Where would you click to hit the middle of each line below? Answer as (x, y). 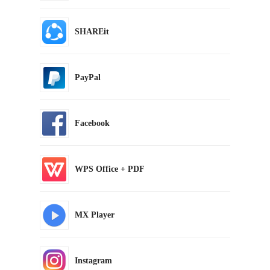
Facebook (92, 123)
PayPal (88, 77)
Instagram (93, 260)
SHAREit (92, 31)
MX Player (95, 215)
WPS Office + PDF (110, 169)
